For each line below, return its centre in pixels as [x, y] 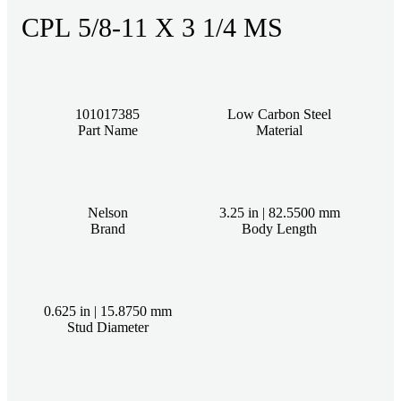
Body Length [279, 228]
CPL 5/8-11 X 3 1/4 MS [152, 27]
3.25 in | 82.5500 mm [279, 212]
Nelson [107, 212]
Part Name [107, 130]
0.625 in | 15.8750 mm [107, 311]
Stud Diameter [107, 327]
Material [279, 130]
